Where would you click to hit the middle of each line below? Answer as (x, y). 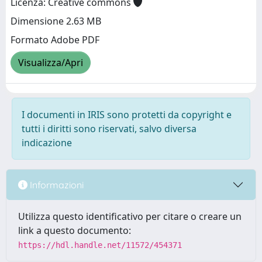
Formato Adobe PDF (55, 40)
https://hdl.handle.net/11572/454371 (100, 245)
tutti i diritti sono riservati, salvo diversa (109, 129)
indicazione (47, 143)
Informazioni (56, 185)
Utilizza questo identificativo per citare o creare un (130, 216)
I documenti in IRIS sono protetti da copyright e (127, 115)
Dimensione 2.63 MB (56, 21)
